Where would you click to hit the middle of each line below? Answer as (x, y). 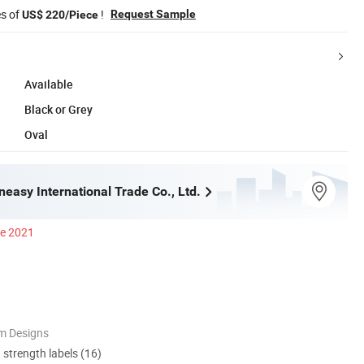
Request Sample (153, 13)
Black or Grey (58, 109)
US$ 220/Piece (60, 14)
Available (49, 84)
